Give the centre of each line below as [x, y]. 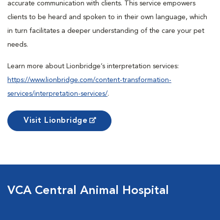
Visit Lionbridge [55, 121]
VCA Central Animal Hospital [88, 191]
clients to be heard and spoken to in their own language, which [107, 17]
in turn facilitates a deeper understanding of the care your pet [106, 31]
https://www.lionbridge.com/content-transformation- [89, 80]
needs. [20, 44]
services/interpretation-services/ [57, 94]
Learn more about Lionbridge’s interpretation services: [93, 66]
